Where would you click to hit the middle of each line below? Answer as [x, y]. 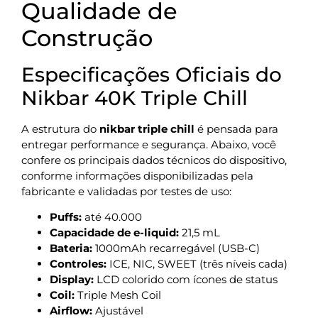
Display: [72, 280]
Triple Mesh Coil [118, 295]
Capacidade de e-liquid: [114, 233]
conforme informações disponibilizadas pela [137, 176]
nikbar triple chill [147, 129]
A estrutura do [60, 129]
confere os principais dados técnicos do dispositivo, [154, 160]
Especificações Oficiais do [152, 75]
